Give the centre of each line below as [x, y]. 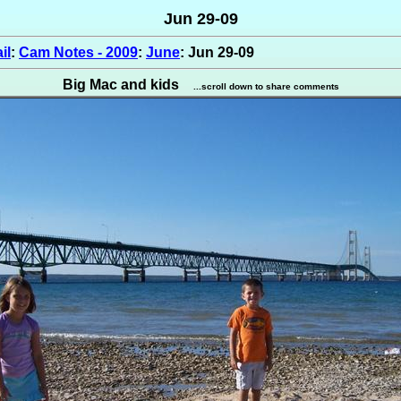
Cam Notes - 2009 [78, 52]
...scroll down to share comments [266, 86]
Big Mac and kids [120, 85]
